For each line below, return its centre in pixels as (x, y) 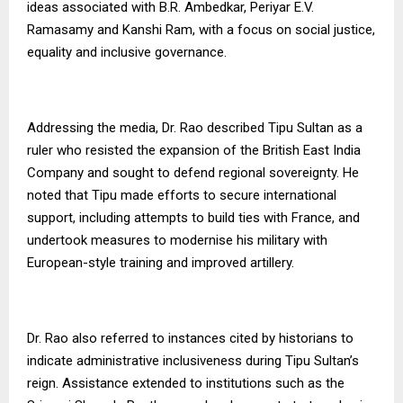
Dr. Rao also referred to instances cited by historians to (190, 338)
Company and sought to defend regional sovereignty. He (193, 172)
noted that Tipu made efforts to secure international (182, 195)
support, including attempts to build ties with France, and (193, 217)
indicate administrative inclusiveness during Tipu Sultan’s (193, 360)
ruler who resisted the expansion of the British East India (194, 150)
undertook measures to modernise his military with (177, 240)
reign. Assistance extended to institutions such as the (186, 383)
